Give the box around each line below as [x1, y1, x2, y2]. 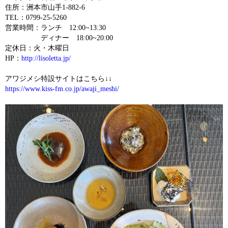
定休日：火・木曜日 [5, 44, 69, 52]
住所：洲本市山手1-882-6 [5, 4, 85, 11]
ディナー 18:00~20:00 [5, 34, 113, 42]
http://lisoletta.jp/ [21, 54, 71, 62]
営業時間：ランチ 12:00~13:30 [5, 24, 106, 32]
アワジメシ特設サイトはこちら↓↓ [5, 75, 112, 82]
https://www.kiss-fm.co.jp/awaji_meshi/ [5, 85, 119, 93]
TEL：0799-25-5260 [5, 14, 67, 21]
